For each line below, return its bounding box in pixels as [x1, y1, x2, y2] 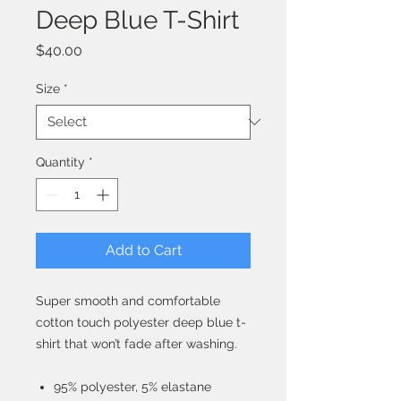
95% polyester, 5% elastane [54, 379, 211, 394]
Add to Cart [105, 241, 182, 259]
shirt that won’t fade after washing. [36, 336, 237, 351]
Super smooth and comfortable [36, 293, 220, 308]
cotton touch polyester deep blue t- [36, 314, 246, 329]
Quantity [36, 154, 85, 169]
